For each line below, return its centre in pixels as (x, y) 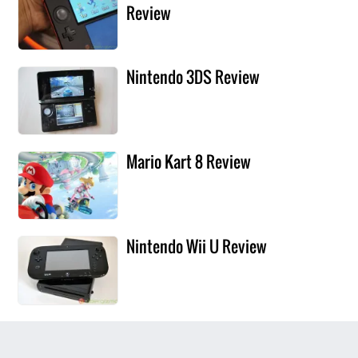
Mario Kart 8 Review (189, 162)
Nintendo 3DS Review (193, 76)
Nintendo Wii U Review (197, 247)
